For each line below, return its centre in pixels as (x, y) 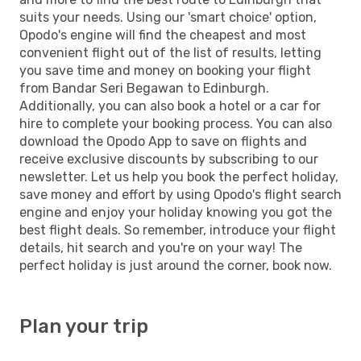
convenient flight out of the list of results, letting (170, 52)
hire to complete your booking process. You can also (176, 123)
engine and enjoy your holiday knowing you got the (176, 212)
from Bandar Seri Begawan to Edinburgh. (144, 88)
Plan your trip (84, 326)
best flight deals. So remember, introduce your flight (178, 230)
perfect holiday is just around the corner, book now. (176, 265)
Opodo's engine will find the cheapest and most (163, 35)
